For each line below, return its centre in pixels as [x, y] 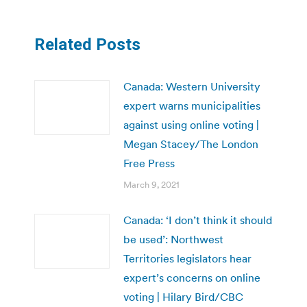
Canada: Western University [192, 86]
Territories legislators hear [187, 258]
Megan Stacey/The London [191, 144]
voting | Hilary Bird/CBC [183, 296]
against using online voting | [191, 124]
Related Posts [87, 44]
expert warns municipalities [192, 105]
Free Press [149, 163]
